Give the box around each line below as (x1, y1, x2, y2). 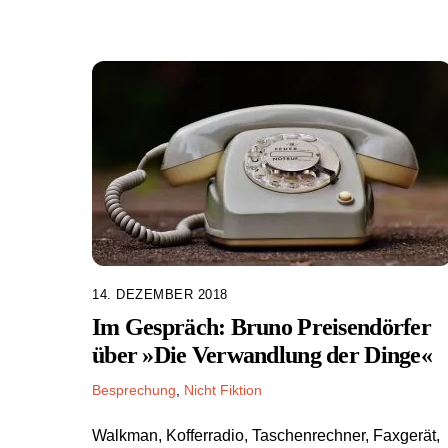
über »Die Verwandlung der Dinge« (92, 342, 432, 369)
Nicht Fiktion (184, 381, 262, 398)
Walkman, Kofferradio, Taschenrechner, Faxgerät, (92, 427, 440, 445)
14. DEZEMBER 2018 (92, 286, 228, 302)
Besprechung (92, 381, 176, 398)
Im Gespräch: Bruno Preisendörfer (92, 314, 431, 341)
